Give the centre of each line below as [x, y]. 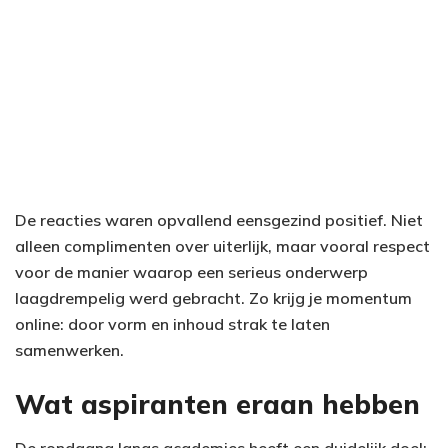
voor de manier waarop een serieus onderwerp [191, 271]
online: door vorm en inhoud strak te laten [172, 323]
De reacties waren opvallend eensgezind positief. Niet [219, 219]
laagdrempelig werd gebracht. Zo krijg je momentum [213, 297]
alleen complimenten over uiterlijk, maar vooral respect [222, 245]
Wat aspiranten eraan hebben [217, 403]
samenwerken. [69, 349]
